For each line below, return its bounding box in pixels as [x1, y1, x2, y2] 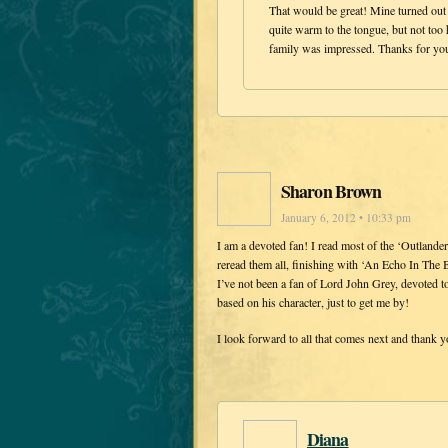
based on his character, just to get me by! [217, 294, 409, 311]
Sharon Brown [281, 178, 382, 205]
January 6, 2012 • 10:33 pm [281, 210, 411, 226]
